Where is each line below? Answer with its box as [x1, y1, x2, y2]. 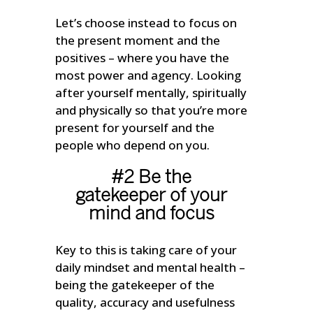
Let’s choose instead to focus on [55, 15, 238, 31]
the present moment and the [55, 32, 221, 49]
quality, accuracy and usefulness [55, 294, 235, 311]
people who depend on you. [55, 137, 210, 154]
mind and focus [88, 206, 214, 224]
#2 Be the [111, 170, 192, 187]
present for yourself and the [55, 119, 215, 136]
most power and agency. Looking [55, 67, 242, 84]
